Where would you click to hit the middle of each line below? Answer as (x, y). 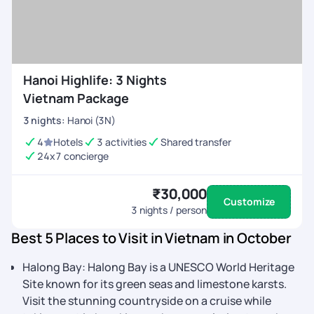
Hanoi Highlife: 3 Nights (95, 80)
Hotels (68, 142)
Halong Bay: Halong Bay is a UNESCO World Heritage (158, 267)
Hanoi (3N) (91, 120)
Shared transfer (196, 142)
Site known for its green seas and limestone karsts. (155, 284)
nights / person (172, 210)
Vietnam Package (76, 98)
